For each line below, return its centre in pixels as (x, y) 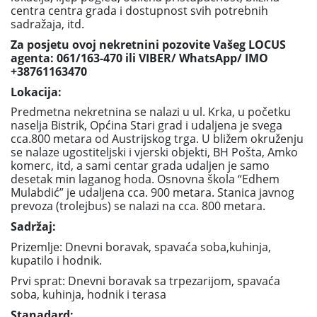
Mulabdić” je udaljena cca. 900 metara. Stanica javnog (152, 193)
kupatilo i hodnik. (56, 260)
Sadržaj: (33, 227)
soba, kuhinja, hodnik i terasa (88, 294)
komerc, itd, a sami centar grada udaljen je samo (140, 166)
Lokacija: (36, 92)
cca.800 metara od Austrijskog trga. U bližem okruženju (157, 139)
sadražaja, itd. (47, 24)
